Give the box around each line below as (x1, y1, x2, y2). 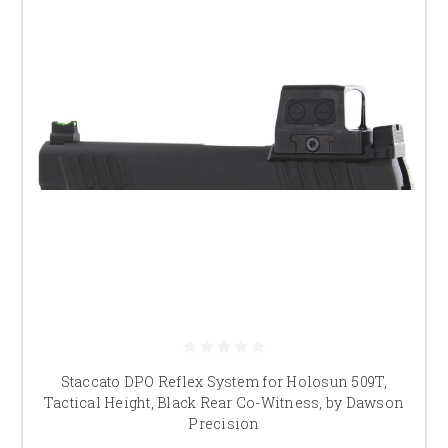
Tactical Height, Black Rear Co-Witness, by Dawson (43, 392, 405, 412)
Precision (188, 413, 260, 433)
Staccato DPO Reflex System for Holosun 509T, (60, 371, 388, 391)
